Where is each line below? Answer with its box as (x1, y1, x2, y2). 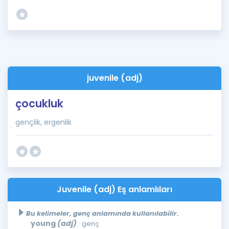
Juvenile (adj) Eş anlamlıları (57, 184, 172, 195)
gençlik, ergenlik (15, 117, 72, 127)
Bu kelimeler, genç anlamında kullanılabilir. (26, 209, 179, 218)
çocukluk (15, 96, 63, 111)
